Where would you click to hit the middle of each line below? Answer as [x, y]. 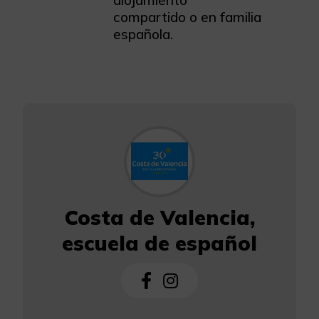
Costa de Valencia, [159, 217]
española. [143, 34]
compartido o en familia [187, 17]
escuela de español [159, 242]
